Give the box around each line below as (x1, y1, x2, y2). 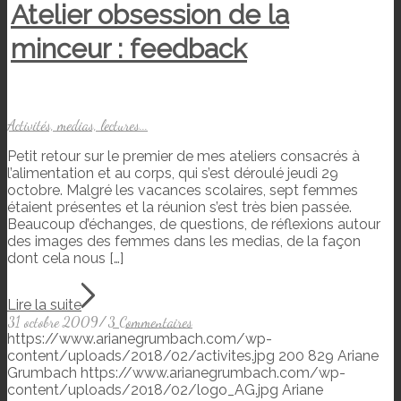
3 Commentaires (107, 312, 192, 330)
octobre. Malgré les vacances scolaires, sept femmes (7, 181, 358, 199)
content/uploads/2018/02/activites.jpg (7, 346, 275, 364)
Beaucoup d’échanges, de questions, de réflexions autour (7, 215, 380, 233)
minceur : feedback (11, 32, 247, 64)
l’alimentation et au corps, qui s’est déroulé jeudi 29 (7, 164, 338, 182)
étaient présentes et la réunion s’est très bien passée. (7, 198, 352, 216)
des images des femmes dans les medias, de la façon (7, 232, 361, 250)
